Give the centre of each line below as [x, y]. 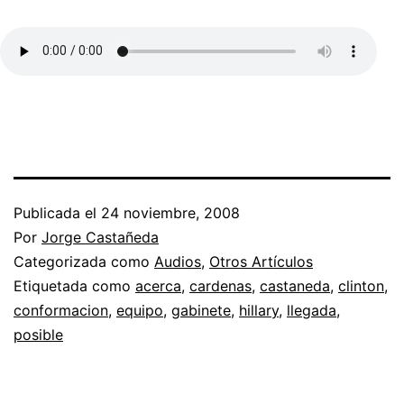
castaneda [295, 285]
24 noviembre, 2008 [170, 212]
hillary [259, 310]
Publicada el [57, 212]
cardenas [220, 285]
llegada [312, 310]
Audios [178, 261]
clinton [361, 285]
